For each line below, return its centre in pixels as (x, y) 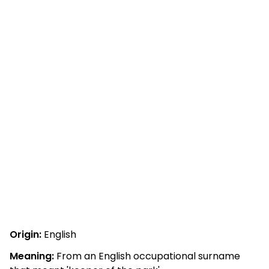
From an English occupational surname (147, 256)
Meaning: (32, 256)
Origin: (26, 234)
